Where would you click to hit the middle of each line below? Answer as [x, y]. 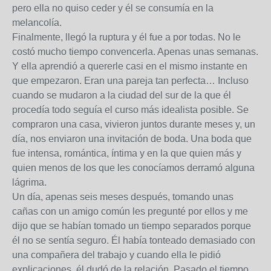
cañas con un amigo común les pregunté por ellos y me [130, 211]
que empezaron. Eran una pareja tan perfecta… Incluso [130, 81]
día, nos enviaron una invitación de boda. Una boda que [132, 139]
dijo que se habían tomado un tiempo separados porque [132, 226]
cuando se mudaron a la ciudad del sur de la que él [122, 95]
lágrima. [29, 182]
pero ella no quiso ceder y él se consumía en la [113, 8]
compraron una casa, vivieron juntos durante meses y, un [134, 124]
